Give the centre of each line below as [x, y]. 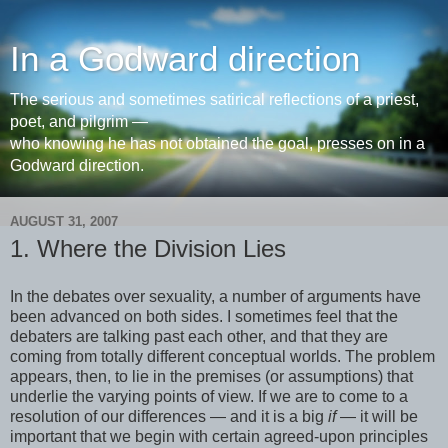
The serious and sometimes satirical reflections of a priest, [214, 99]
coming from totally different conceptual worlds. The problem [222, 356]
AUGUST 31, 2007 [64, 221]
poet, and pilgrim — [79, 121]
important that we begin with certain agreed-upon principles [219, 436]
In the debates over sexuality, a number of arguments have [215, 296]
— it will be [377, 416]
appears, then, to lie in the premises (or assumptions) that [211, 376]
